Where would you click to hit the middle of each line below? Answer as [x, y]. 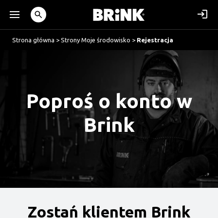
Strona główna [33, 40]
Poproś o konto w [109, 101]
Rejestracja [155, 40]
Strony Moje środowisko [96, 40]
